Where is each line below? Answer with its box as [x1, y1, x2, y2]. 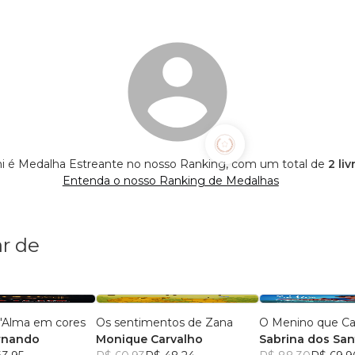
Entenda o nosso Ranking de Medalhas [62, 174, 279, 189]
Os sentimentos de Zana [96, 315, 234, 330]
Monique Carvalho [96, 332, 204, 347]
